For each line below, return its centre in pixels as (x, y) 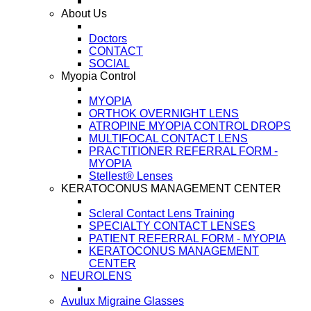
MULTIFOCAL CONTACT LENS (168, 138)
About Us (84, 14)
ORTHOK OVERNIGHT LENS (164, 114)
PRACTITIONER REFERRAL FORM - (183, 151)
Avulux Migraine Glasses (123, 301)
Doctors (108, 39)
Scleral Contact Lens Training (162, 213)
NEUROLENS (96, 276)
